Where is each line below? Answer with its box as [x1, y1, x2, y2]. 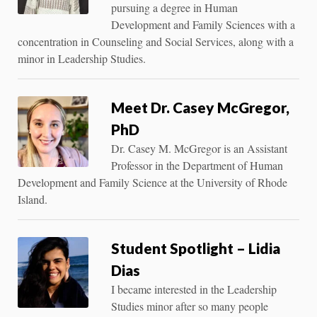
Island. [18, 191, 47, 207]
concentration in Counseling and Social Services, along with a [18, 33, 294, 49]
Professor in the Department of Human [111, 157, 283, 173]
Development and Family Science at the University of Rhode [18, 174, 287, 190]
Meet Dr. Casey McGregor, [111, 98, 289, 116]
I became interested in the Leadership [111, 281, 277, 296]
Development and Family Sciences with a [111, 16, 295, 32]
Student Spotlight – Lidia [111, 238, 280, 257]
